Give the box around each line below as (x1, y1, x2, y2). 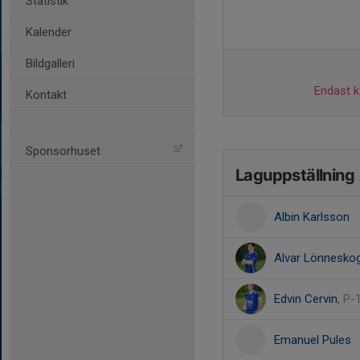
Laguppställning (235, 166, 354, 185)
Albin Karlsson (274, 210, 350, 224)
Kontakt (26, 88, 67, 102)
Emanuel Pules (274, 333, 351, 347)
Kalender (26, 25, 72, 39)
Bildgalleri (26, 56, 75, 71)
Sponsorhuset (26, 144, 100, 158)
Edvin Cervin (274, 292, 337, 306)
